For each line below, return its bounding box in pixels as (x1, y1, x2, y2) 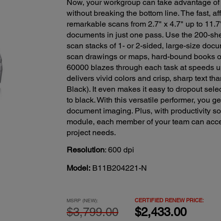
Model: (66, 163, 90, 173)
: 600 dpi (104, 145, 134, 154)
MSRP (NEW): (66, 197, 98, 203)
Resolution (66, 145, 105, 154)
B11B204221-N (92, 163, 147, 173)
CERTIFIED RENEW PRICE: (134, 196, 204, 203)
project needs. (66, 128, 116, 138)
